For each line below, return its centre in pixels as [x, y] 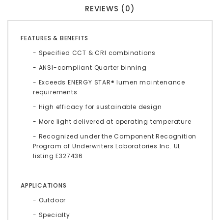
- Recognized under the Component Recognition [115, 136]
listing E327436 [58, 156]
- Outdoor [50, 200]
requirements [55, 92]
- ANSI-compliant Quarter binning [90, 67]
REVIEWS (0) [110, 8]
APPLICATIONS [44, 185]
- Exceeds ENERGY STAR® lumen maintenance [109, 82]
